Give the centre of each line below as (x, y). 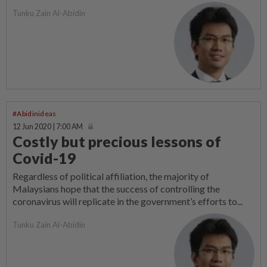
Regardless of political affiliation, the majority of (111, 176)
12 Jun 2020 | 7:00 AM (48, 126)
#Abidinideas (35, 113)
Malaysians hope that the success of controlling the (116, 188)
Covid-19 (44, 158)
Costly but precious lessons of (117, 141)
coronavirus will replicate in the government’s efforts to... (128, 201)
